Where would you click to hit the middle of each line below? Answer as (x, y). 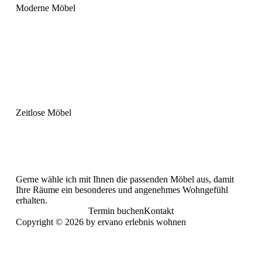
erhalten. (31, 201)
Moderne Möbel (45, 8)
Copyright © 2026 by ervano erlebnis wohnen (101, 222)
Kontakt (158, 211)
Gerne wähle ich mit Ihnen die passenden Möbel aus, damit (125, 180)
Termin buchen (116, 211)
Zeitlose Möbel (43, 112)
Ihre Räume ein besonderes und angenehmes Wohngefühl (122, 190)
